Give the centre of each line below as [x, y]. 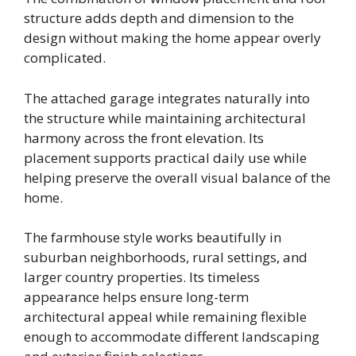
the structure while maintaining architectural [165, 118]
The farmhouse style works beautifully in [153, 238]
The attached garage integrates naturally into [167, 98]
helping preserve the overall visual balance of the [177, 177]
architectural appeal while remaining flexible [165, 317]
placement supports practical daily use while [165, 157]
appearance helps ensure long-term [136, 297]
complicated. [65, 58]
